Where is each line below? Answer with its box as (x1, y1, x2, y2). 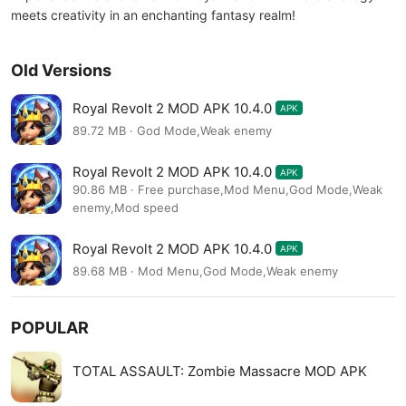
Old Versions (11, 61, 111, 80)
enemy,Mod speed (72, 200, 179, 215)
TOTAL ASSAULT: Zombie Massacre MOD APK (72, 362, 367, 381)
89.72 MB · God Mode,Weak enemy (72, 123, 272, 139)
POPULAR (11, 318, 89, 337)
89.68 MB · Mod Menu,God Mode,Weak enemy (72, 264, 338, 279)
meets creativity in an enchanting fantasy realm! (11, 7, 295, 23)
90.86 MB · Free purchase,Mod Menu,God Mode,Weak (72, 182, 382, 197)
